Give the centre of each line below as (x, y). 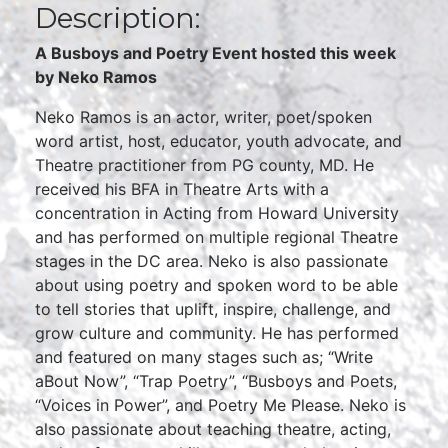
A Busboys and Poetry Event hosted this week (215, 53)
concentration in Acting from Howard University (217, 213)
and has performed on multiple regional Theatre (216, 237)
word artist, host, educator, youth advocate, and (218, 141)
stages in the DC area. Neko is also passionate (211, 261)
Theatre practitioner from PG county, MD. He (204, 165)
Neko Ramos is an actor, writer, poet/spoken (203, 117)
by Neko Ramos (96, 77)
